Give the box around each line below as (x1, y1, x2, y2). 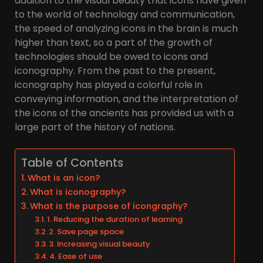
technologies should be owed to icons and (15, 50, 208, 64)
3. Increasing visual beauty (49, 238, 151, 250)
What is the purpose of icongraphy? (29, 200, 187, 213)
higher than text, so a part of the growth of (15, 36, 213, 50)
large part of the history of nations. (15, 120, 176, 134)
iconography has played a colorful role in (15, 78, 203, 92)
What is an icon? (27, 172, 100, 184)
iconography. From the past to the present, (15, 64, 215, 78)
